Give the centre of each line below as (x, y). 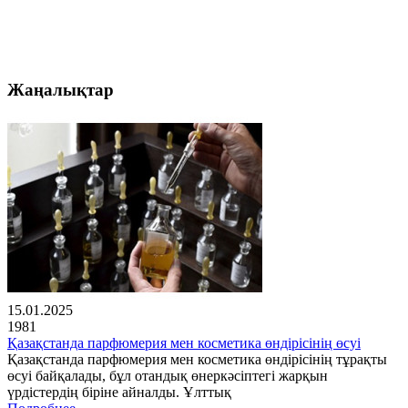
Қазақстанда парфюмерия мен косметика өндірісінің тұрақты (197, 360)
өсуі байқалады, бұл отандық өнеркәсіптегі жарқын (168, 376)
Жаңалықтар (61, 89)
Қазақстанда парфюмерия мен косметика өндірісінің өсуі (184, 343)
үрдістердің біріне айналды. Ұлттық (119, 393)
